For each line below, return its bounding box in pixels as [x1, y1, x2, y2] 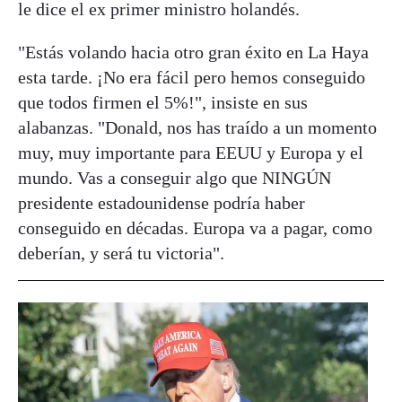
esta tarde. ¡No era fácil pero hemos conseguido [18, 67, 365, 88]
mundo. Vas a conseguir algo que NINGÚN [18, 168, 331, 188]
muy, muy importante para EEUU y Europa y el [18, 143, 363, 163]
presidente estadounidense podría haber [18, 193, 305, 214]
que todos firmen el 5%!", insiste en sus [18, 92, 308, 113]
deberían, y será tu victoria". [18, 243, 224, 264]
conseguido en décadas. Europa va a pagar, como [18, 218, 372, 239]
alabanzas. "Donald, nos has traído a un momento [18, 118, 377, 138]
